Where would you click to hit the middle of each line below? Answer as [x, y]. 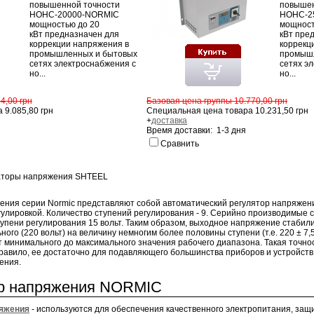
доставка [170, 120]
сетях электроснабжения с [83, 64]
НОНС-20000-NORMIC [74, 15]
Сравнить [180, 143]
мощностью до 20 [64, 25]
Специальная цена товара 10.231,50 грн [228, 110]
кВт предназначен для [74, 35]
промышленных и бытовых [83, 54]
